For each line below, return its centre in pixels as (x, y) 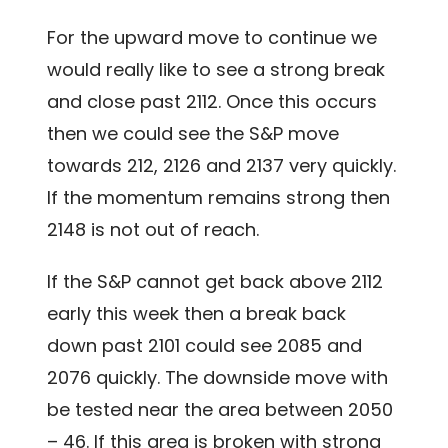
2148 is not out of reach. (153, 229)
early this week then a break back (197, 313)
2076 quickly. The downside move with (218, 377)
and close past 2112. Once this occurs (212, 101)
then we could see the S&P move (193, 133)
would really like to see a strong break (216, 69)
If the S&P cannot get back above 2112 (215, 281)
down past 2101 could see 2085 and (205, 345)
